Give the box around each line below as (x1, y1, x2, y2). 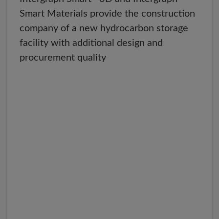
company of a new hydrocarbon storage (20, 23, 188, 33)
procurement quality (20, 53, 106, 63)
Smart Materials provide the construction (20, 9, 195, 19)
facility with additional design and (20, 38, 163, 48)
